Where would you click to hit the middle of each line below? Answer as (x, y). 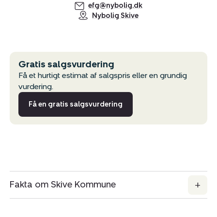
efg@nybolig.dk (115, 6)
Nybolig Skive (115, 16)
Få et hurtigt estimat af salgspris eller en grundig (103, 76)
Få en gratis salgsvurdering (76, 105)
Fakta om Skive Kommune (63, 185)
